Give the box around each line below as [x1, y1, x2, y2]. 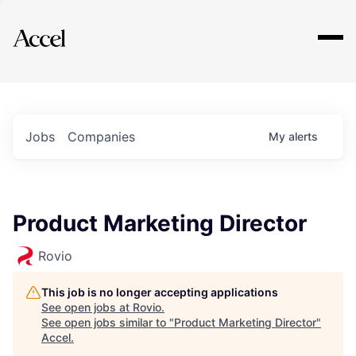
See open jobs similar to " [41, 315, 174, 329]
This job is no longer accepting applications [41, 285, 278, 299]
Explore [38, 18, 86, 37]
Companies [68, 129, 135, 145]
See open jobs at [41, 300, 133, 314]
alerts [288, 130, 318, 143]
